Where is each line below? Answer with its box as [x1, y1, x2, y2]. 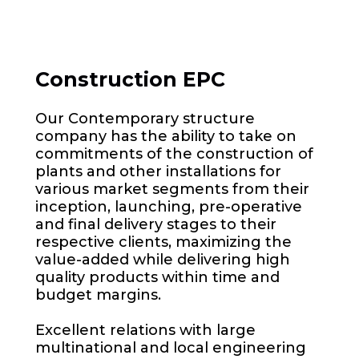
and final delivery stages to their [35, 216, 277, 233]
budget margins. [35, 286, 162, 304]
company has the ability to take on [35, 127, 297, 145]
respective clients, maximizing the [35, 233, 292, 251]
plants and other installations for [35, 163, 282, 180]
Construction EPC [35, 67, 226, 91]
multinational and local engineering [35, 339, 307, 357]
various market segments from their [35, 180, 310, 198]
